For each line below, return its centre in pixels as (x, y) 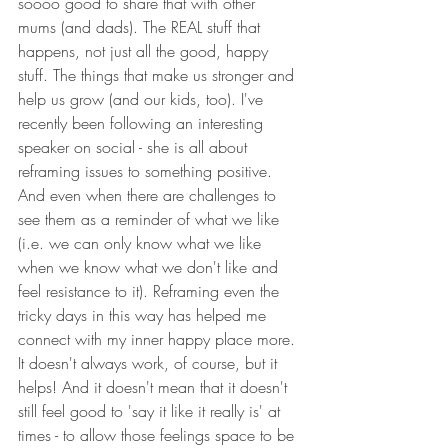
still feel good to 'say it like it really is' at (151, 411)
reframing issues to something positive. (147, 171)
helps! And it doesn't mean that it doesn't (155, 387)
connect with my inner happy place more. (159, 339)
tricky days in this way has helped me (144, 315)
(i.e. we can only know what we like (142, 243)
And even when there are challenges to (149, 195)
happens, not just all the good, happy (145, 51)
